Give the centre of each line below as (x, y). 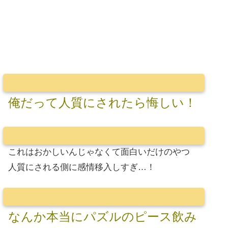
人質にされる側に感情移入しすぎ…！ (82, 167)
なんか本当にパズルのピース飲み (103, 217)
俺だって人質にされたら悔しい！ (102, 103)
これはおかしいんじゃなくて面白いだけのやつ (99, 152)
